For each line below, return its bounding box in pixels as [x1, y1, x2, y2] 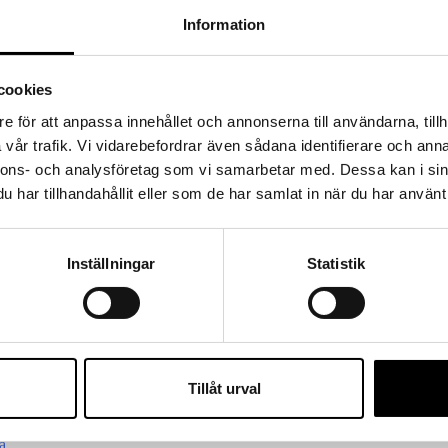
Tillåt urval [187, 379, 261, 397]
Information [182, 15, 266, 33]
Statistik [307, 254, 365, 272]
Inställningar [66, 254, 156, 272]
